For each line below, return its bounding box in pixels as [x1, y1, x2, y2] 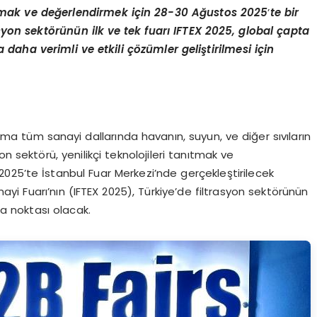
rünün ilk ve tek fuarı [54, 23, 174, 39]
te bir [270, 5, 299, 21]
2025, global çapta [201, 23, 309, 39]
